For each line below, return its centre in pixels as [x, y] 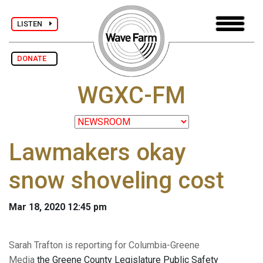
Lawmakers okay [97, 153]
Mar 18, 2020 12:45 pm [58, 207]
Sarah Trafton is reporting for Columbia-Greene [104, 245]
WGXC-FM [131, 96]
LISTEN [33, 23]
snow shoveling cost [117, 181]
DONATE [34, 58]
